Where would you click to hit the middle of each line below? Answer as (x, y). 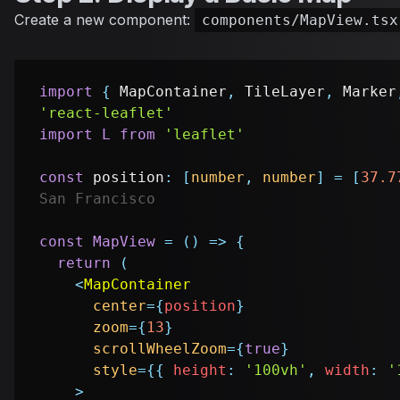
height (196, 371)
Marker (370, 92)
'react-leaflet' (106, 113)
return (84, 263)
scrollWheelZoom (160, 349)
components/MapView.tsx (300, 21)
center (120, 306)
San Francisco (97, 199)
